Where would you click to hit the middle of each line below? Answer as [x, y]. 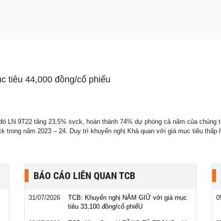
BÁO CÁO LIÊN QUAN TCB [84, 176]
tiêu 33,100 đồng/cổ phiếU [105, 206]
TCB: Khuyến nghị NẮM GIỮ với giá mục [128, 198]
